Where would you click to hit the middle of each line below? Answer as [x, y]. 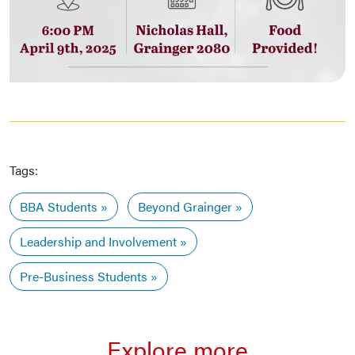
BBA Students [59, 206]
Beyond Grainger [185, 206]
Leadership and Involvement [98, 241]
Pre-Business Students [84, 276]
